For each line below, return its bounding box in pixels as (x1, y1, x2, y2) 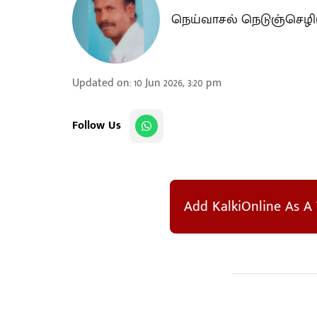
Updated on (72, 74, 129, 93)
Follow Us (72, 116, 121, 135)
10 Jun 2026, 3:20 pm (134, 74, 221, 93)
